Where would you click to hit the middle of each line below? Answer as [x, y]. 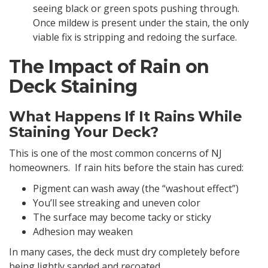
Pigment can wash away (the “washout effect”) [136, 188]
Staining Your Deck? [84, 132]
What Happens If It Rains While [125, 116]
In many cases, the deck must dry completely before [124, 252]
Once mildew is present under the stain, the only [141, 22]
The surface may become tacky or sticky [122, 217]
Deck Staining [73, 86]
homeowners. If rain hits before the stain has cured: [126, 168]
